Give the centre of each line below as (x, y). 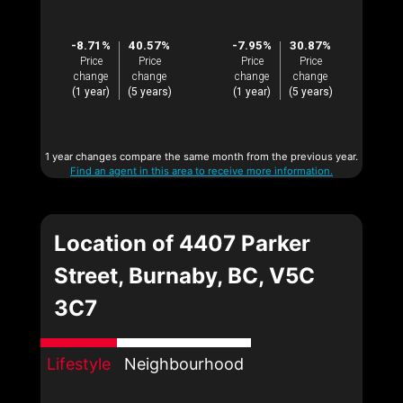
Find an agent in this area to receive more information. (201, 171)
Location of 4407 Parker (182, 244)
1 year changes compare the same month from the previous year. (201, 157)
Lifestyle (79, 364)
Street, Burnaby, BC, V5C (184, 276)
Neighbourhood (184, 364)
